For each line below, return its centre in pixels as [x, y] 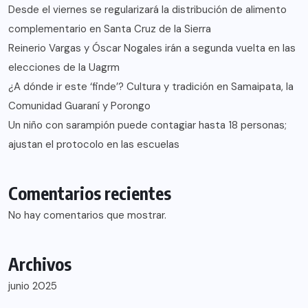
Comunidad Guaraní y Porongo [79, 106]
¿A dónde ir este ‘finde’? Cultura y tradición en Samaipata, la [151, 87]
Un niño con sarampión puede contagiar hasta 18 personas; [147, 125]
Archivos [40, 264]
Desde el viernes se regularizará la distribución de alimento [147, 10]
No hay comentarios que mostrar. [87, 216]
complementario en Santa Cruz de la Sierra [110, 29]
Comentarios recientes [90, 194]
